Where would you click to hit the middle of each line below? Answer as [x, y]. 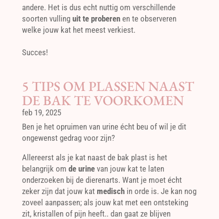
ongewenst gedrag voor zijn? [68, 138]
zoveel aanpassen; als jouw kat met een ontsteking [105, 202]
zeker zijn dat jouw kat [59, 191]
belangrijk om [45, 168]
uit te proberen [96, 18]
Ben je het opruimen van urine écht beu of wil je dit [104, 126]
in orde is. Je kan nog [160, 191]
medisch [110, 191]
